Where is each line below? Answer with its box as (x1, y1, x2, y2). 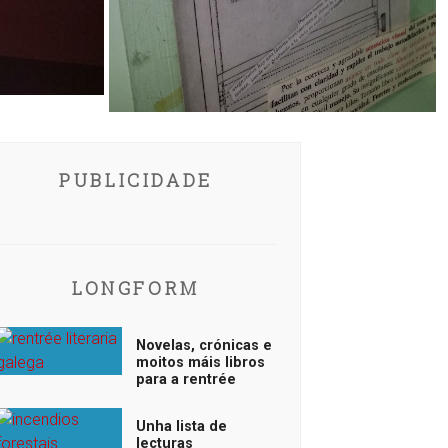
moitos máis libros (136, 354, 265, 371)
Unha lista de (136, 418, 227, 435)
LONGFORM (72, 276, 200, 300)
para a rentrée (136, 371, 236, 388)
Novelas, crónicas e (136, 337, 272, 354)
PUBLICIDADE (59, 168, 213, 192)
